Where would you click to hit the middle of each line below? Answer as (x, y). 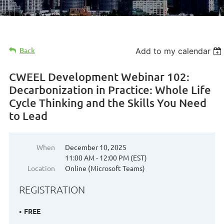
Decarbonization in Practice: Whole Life (110, 90)
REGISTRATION (52, 190)
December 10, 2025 (96, 147)
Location (41, 168)
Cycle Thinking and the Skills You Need (108, 103)
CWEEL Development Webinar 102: (99, 77)
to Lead (28, 116)
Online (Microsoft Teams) (105, 168)
